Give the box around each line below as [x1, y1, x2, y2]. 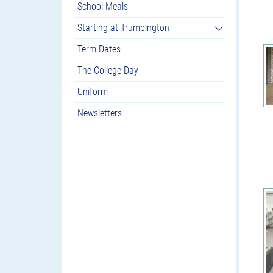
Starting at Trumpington [77, 21, 169, 34]
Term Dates [77, 43, 121, 55]
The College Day [77, 64, 138, 76]
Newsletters [77, 107, 122, 119]
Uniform [77, 85, 108, 97]
